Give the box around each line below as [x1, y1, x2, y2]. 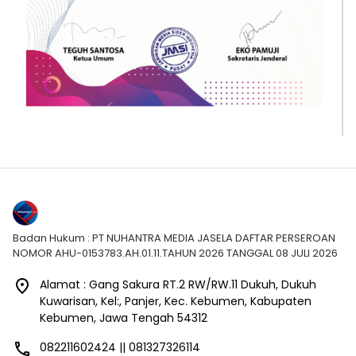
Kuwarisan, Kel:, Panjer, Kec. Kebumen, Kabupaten [40, 293, 311, 310]
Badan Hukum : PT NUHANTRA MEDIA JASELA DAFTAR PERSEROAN [13, 230, 335, 246]
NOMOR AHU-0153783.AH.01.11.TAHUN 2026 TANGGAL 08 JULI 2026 [13, 246, 338, 261]
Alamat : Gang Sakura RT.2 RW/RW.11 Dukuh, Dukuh [40, 277, 316, 293]
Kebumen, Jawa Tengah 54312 [40, 310, 207, 327]
